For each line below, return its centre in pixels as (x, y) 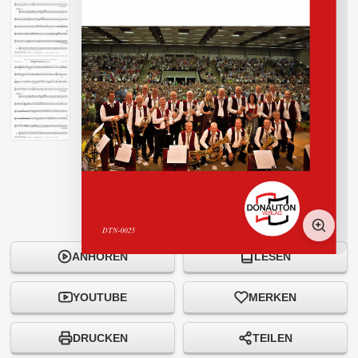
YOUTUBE (100, 297)
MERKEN (272, 297)
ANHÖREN (100, 257)
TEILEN (272, 338)
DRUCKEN (100, 338)
